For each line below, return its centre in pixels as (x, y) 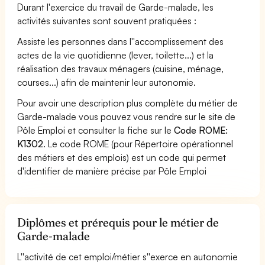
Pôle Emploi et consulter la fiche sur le (96, 130)
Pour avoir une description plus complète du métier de (128, 103)
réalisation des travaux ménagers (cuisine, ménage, (121, 68)
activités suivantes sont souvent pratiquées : (107, 20)
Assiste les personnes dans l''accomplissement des (121, 41)
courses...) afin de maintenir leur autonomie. (107, 82)
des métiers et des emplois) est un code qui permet (122, 157)
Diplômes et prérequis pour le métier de (118, 222)
